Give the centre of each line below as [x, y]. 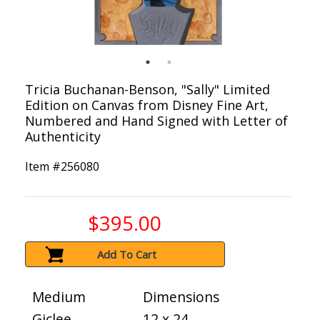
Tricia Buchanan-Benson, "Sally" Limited [147, 90]
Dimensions [181, 297]
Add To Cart [127, 255]
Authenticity [63, 137]
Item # [43, 167]
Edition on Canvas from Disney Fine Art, [147, 105]
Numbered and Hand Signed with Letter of [156, 121]
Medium [59, 297]
